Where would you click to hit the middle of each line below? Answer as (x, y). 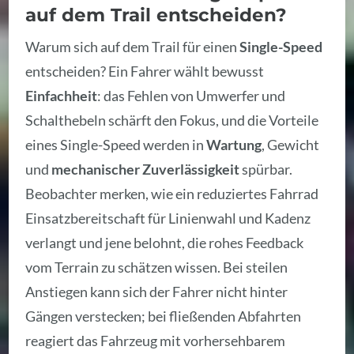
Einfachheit (62, 96)
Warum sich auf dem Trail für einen (133, 47)
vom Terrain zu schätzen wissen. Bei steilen (157, 267)
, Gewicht (291, 145)
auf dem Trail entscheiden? (156, 14)
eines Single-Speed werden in (116, 145)
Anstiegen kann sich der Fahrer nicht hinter (157, 292)
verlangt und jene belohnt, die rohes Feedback (165, 243)
